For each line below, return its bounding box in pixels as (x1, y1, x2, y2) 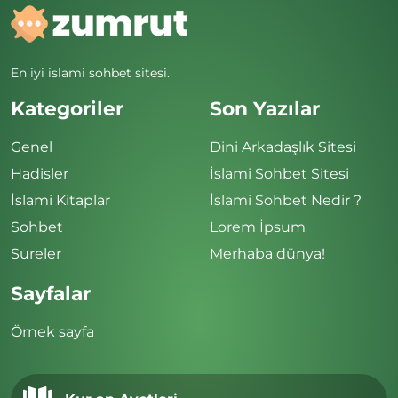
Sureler (11, 244, 61, 262)
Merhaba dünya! (210, 244, 325, 262)
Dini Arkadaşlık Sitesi (210, 138, 356, 155)
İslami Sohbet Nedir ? (210, 191, 362, 209)
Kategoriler (11, 96, 123, 120)
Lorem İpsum (210, 218, 306, 235)
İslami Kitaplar (11, 191, 110, 209)
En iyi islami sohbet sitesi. (11, 64, 170, 81)
